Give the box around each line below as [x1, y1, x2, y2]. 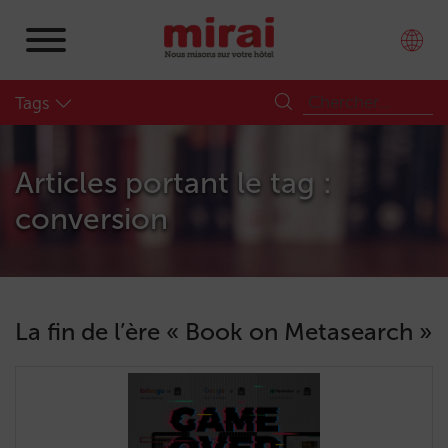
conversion [15, 201, 168, 237]
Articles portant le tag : [15, 165, 332, 201]
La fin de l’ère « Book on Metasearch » [15, 317, 432, 346]
